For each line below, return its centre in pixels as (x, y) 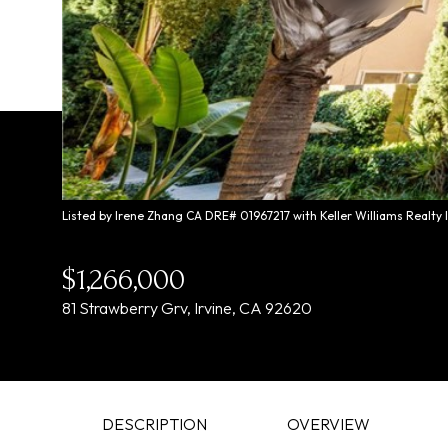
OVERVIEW (328, 424)
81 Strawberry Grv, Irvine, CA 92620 (187, 308)
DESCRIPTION (154, 424)
